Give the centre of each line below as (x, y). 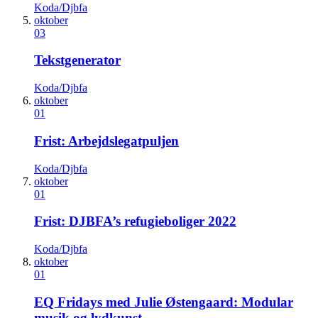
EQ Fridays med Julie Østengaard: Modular (164, 302)
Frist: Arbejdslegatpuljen (106, 141)
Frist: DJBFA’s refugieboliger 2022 (135, 221)
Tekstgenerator (77, 60)
